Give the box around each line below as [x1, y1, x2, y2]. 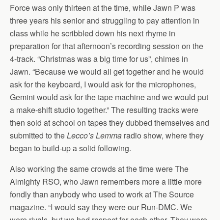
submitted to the [10, 129, 67, 141]
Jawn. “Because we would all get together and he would [10, 65, 204, 77]
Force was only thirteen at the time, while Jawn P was [10, 1, 195, 13]
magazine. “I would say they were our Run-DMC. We [10, 201, 192, 213]
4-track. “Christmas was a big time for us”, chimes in [10, 53, 188, 64]
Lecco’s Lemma [67, 129, 122, 141]
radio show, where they [122, 129, 204, 141]
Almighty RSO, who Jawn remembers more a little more [10, 175, 202, 187]
